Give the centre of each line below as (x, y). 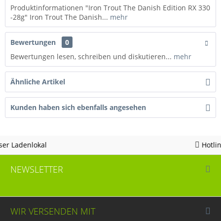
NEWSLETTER (37, 169)
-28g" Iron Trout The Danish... (59, 17)
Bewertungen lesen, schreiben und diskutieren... (91, 56)
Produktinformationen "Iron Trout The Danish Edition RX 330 (110, 7)
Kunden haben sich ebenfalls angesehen (78, 107)
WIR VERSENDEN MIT (53, 211)
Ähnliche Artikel (38, 81)
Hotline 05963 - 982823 (179, 145)
